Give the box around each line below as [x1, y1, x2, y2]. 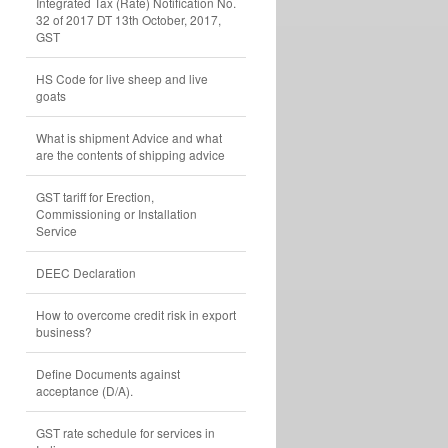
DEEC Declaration [36, 264, 136, 281]
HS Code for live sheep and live [36, 70, 208, 87]
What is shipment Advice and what [36, 129, 222, 146]
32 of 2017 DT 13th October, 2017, [36, 11, 221, 28]
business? [36, 323, 92, 340]
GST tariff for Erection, [36, 188, 154, 205]
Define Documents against [36, 365, 180, 382]
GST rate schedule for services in [36, 424, 215, 441]
